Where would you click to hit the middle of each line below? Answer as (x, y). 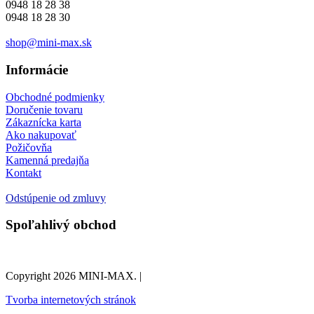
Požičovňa (29, 147)
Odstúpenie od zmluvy (56, 198)
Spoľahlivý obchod (61, 225)
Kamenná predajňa (47, 160)
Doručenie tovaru (44, 109)
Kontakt (23, 172)
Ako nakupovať (41, 135)
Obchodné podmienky (55, 97)
